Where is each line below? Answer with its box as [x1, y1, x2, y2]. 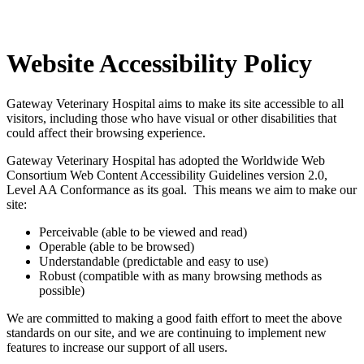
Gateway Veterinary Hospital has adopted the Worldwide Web [6, 153, 325, 167]
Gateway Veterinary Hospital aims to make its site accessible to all [6, 96, 344, 110]
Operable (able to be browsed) [39, 239, 194, 253]
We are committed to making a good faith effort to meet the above [6, 310, 342, 325]
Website [6, 49, 94, 79]
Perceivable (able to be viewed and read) [39, 224, 247, 239]
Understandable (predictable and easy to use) [39, 253, 268, 268]
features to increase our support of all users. [6, 340, 227, 354]
